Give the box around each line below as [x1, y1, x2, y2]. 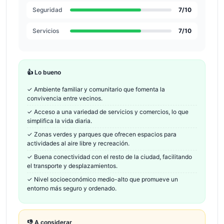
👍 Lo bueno [27, 68, 61, 76]
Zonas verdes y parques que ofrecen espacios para [34, 130, 176, 138]
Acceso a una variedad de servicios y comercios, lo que [34, 108, 188, 115]
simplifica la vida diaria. [27, 117, 92, 124]
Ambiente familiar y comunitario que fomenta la [34, 85, 165, 93]
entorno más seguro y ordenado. [27, 184, 116, 192]
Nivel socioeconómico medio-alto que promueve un [34, 175, 178, 183]
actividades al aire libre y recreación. [27, 139, 129, 147]
